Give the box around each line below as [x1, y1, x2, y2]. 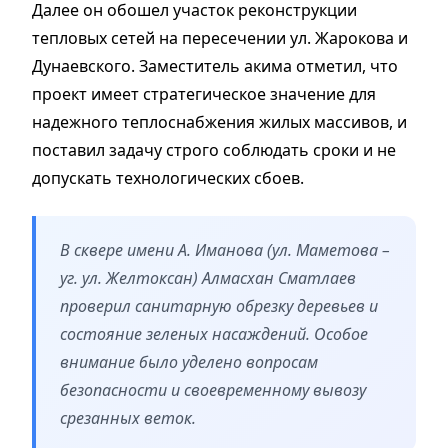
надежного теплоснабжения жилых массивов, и [32, 110, 407, 133]
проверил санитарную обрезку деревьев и [60, 294, 378, 317]
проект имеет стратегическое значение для [32, 82, 376, 105]
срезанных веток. [60, 406, 196, 429]
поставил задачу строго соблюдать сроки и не [32, 138, 396, 161]
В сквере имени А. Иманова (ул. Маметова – [60, 238, 390, 261]
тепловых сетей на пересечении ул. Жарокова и [32, 26, 408, 49]
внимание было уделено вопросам [60, 350, 318, 373]
